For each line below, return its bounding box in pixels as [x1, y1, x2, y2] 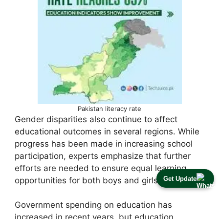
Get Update [163, 175, 197, 182]
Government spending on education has [15, 200, 172, 210]
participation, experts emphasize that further [15, 151, 191, 161]
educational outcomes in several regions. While [15, 126, 199, 136]
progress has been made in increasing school [15, 138, 193, 149]
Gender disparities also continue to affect [15, 114, 177, 124]
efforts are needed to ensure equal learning [15, 163, 186, 173]
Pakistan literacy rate [78, 104, 141, 112]
